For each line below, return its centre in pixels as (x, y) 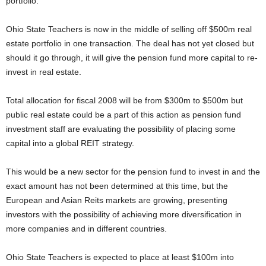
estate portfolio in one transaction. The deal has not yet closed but (130, 43)
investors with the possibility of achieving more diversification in (124, 214)
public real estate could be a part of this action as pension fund (123, 115)
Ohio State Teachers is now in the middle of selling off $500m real (129, 29)
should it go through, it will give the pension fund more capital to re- (132, 58)
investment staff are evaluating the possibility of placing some (121, 129)
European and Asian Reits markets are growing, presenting (117, 200)
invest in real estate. (44, 72)
